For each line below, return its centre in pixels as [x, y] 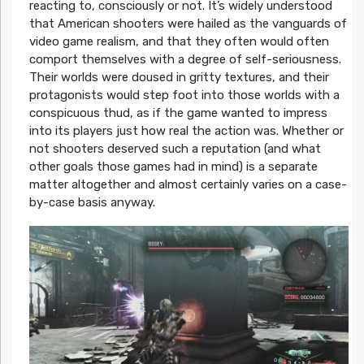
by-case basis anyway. [92, 203]
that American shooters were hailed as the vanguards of [188, 24]
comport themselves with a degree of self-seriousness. [185, 60]
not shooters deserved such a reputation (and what [175, 149]
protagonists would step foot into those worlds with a [184, 95]
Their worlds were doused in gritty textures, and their [179, 78]
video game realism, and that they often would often [179, 42]
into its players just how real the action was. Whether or [186, 131]
